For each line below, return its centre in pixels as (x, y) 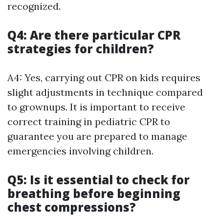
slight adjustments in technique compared (105, 92)
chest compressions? (72, 207)
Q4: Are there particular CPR (94, 35)
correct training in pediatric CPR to (89, 122)
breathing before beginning (94, 194)
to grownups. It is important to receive (96, 107)
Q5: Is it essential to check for (99, 180)
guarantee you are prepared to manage (97, 136)
